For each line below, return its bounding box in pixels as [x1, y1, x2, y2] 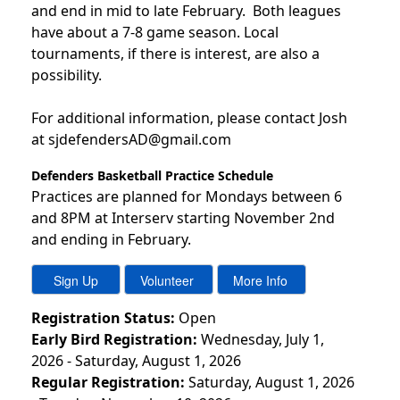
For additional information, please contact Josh [31, 107, 347, 128]
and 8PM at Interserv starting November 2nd [31, 207, 335, 228]
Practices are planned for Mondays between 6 [31, 186, 342, 206]
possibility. [31, 64, 102, 85]
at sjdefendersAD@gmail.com [31, 129, 231, 149]
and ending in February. [31, 229, 191, 249]
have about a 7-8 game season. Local [31, 21, 279, 42]
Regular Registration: [31, 371, 185, 392]
